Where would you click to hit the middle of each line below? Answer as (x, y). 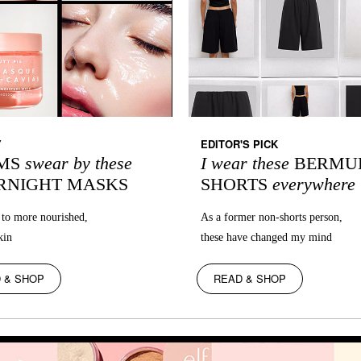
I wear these (247, 163)
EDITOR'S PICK (239, 143)
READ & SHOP (250, 278)
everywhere (311, 184)
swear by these (76, 163)
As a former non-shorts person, (272, 217)
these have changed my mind (266, 237)
